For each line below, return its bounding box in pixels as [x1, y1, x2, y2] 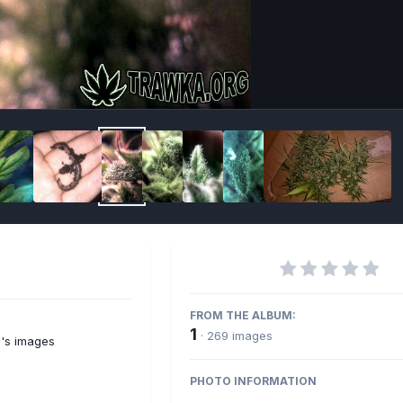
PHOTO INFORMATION [190, 373, 317, 388]
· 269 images [201, 327, 273, 343]
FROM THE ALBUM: [190, 308, 296, 322]
